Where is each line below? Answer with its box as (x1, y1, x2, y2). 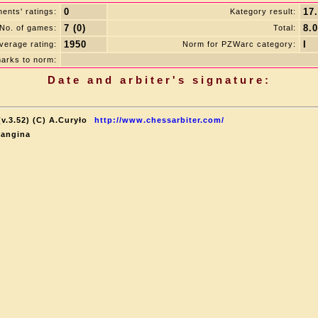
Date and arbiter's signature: (47, 74, 271, 86)
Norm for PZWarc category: (182, 40, 296, 48)
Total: (273, 23, 296, 32)
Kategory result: (230, 7, 296, 16)
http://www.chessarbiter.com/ (94, 116, 224, 124)
